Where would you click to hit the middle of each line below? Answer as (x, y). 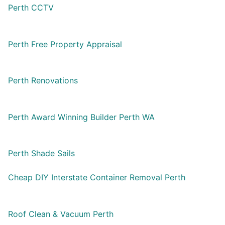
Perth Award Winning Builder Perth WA (81, 117)
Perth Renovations (43, 81)
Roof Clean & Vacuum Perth (61, 214)
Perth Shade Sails (41, 153)
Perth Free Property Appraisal (65, 44)
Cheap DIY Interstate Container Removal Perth (97, 178)
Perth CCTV (31, 7)
